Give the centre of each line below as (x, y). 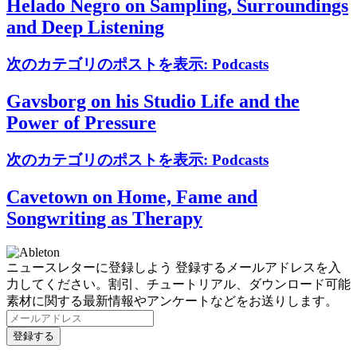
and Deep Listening (85, 27)
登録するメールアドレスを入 (257, 267)
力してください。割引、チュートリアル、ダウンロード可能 (178, 284)
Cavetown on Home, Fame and (132, 197)
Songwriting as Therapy (104, 219)
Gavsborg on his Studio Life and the (153, 102)
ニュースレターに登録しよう (89, 267)
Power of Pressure (81, 123)
